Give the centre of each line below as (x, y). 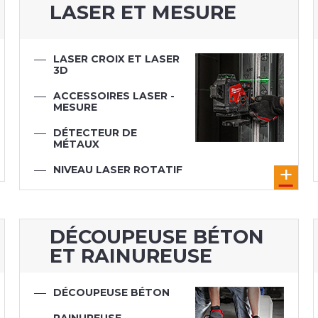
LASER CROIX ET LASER (117, 59)
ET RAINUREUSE (131, 256)
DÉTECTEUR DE (95, 133)
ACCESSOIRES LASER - (114, 96)
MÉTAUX (77, 144)
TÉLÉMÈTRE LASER (104, 181)
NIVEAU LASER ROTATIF (118, 170)
